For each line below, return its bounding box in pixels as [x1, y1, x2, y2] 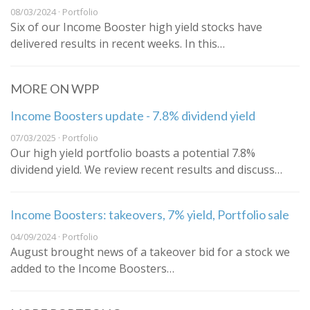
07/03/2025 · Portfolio [10, 131, 98, 145]
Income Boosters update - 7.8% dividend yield [10, 108, 255, 124]
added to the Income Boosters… [10, 261, 174, 277]
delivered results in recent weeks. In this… [10, 36, 225, 52]
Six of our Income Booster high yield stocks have [10, 19, 262, 35]
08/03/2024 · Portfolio [10, 6, 98, 19]
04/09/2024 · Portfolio [10, 230, 98, 244]
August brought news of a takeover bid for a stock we [10, 244, 290, 260]
